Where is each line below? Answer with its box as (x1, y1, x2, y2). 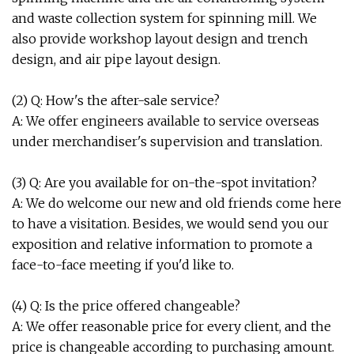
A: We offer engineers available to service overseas (12, 113, 319, 129)
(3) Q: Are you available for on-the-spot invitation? (12, 175, 317, 190)
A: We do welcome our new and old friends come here (12, 195, 341, 211)
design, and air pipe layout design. (12, 51, 220, 67)
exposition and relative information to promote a (12, 236, 312, 252)
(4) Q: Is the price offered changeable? (12, 298, 240, 314)
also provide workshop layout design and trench (12, 31, 308, 47)
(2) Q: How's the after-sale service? (12, 92, 220, 108)
